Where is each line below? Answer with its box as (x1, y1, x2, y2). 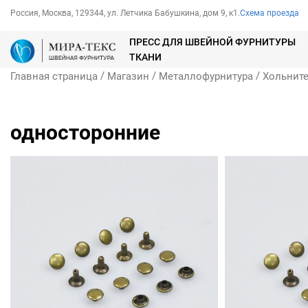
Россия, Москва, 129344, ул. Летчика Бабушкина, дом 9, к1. (10, 8, 240, 18)
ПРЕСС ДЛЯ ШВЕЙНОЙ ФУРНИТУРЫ (129, 36, 296, 48)
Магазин (107, 70, 149, 83)
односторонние (10, 120, 160, 145)
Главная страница (10, 70, 98, 83)
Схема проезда (240, 8, 299, 18)
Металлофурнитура (159, 70, 253, 83)
